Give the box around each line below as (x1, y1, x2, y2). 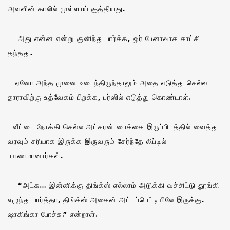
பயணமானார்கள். (8, 150, 63, 160)
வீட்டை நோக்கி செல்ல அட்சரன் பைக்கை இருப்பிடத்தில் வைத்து (8, 121, 218, 131)
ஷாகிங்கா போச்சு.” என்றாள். (8, 208, 98, 219)
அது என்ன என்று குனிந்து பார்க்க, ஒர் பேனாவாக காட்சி (8, 33, 200, 43)
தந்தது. (8, 47, 33, 57)
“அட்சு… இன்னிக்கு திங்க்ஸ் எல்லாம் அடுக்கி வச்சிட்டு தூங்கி (8, 180, 219, 190)
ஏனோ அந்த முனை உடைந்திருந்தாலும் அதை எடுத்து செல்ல (8, 77, 207, 87)
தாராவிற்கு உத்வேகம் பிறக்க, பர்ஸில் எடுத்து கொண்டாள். (8, 91, 191, 102)
